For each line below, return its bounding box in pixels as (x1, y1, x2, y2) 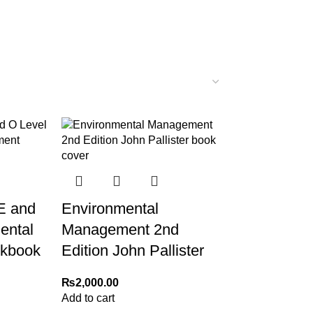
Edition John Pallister (61, 242, 204, 259)
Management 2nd (61, 221, 179, 238)
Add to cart (61, 292, 115, 304)
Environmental (61, 200, 159, 217)
